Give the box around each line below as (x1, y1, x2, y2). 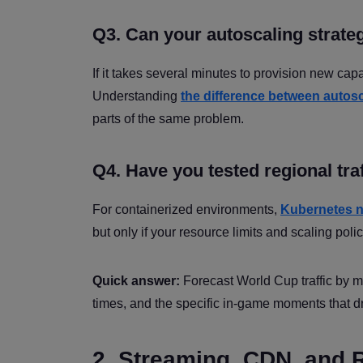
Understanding (92, 88, 181, 103)
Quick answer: (92, 273, 180, 288)
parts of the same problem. (92, 111, 244, 126)
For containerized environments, (92, 202, 280, 216)
